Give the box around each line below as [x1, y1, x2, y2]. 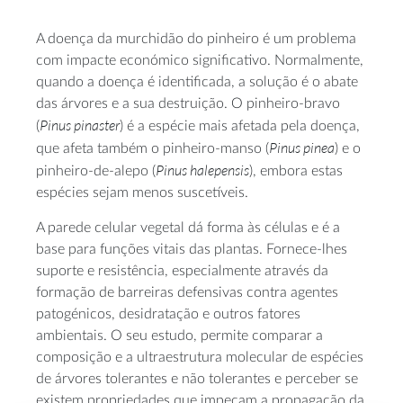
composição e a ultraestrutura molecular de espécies [36, 350, 363, 364]
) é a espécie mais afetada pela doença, [120, 119, 360, 133]
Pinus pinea [269, 139, 335, 157]
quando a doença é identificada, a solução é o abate [36, 75, 358, 89]
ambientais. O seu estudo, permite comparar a [36, 328, 323, 343]
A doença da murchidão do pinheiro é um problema [36, 31, 356, 46]
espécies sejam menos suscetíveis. [36, 185, 248, 200]
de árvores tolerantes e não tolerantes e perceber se [36, 372, 358, 386]
